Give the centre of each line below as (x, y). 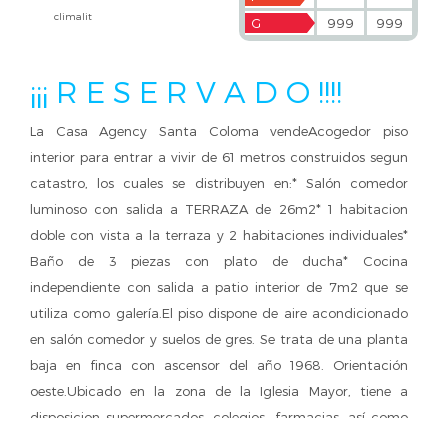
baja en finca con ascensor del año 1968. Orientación (219, 365)
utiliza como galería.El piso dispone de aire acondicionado (219, 313)
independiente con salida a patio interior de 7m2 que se (219, 287)
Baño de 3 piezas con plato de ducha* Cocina (219, 261)
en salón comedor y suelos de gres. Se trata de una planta (219, 339)
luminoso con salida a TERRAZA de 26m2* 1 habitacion (219, 209)
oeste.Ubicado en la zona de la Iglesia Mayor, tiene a (219, 391)
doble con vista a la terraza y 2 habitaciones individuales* (219, 235)
